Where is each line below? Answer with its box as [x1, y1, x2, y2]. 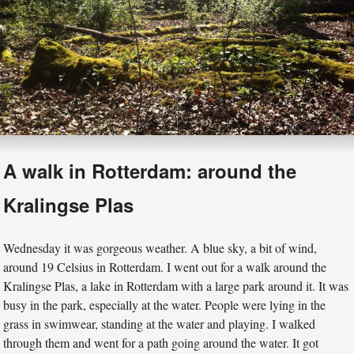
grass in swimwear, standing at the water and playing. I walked [3, 314, 316, 332]
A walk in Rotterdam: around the [3, 156, 297, 184]
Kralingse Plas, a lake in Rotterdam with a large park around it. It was [3, 277, 349, 294]
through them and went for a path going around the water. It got [3, 333, 319, 351]
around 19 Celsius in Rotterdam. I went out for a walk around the [3, 258, 327, 275]
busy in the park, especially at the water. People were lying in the [3, 296, 326, 313]
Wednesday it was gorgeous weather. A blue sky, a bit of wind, [3, 239, 318, 256]
